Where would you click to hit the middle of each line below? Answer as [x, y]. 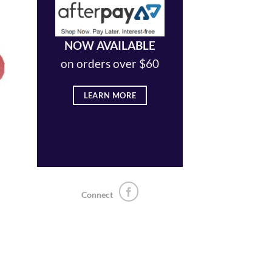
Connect [97, 195]
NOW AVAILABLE [110, 45]
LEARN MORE [110, 95]
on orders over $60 [110, 63]
